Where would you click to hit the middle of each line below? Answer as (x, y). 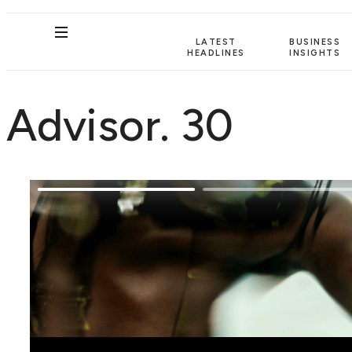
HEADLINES (216, 53)
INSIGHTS (315, 53)
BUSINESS (315, 42)
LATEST (216, 42)
